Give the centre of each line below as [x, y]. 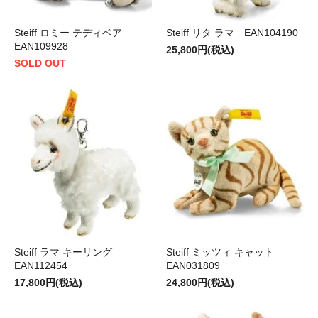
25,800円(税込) [200, 50]
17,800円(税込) [48, 283]
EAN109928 [41, 46]
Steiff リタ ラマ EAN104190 [232, 33]
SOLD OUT [40, 64]
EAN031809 [193, 266]
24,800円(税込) [200, 283]
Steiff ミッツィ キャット [225, 252]
